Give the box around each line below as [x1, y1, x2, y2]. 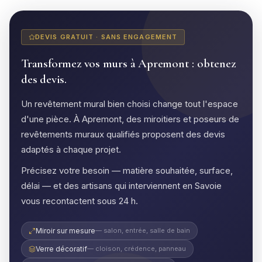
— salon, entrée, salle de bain [95, 226, 190, 235]
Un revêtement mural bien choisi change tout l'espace [21, 98, 238, 109]
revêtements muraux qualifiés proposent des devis [21, 129, 225, 140]
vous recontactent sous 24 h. [21, 195, 138, 206]
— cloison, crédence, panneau [87, 244, 186, 253]
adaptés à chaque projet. [21, 144, 121, 155]
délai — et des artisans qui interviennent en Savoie [21, 180, 222, 191]
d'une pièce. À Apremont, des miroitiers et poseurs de [21, 113, 239, 125]
